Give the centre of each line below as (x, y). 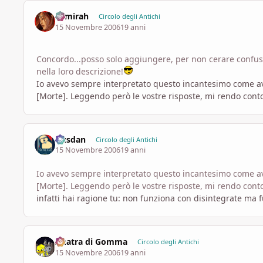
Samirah (72, 16)
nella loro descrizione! (80, 71)
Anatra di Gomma (92, 242)
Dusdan (71, 139)
